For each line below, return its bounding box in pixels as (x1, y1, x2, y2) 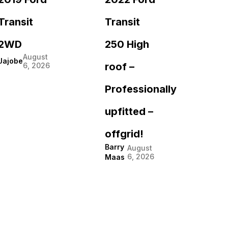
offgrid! (105, 127, 144, 140)
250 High (105, 38, 149, 50)
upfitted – (105, 105, 153, 118)
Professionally (105, 82, 177, 95)
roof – (105, 60, 134, 73)
